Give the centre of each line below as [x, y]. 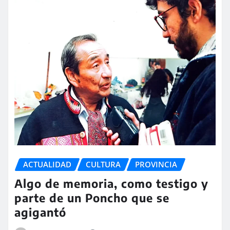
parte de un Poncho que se [92, 197]
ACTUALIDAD [47, 165]
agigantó [40, 212]
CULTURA [103, 165]
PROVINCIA [156, 165]
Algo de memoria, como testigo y [111, 183]
